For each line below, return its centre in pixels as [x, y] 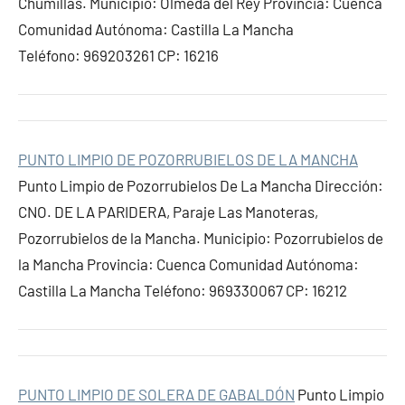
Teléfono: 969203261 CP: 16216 [118, 55]
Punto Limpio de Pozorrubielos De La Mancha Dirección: [201, 185]
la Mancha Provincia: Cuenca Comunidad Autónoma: [188, 264]
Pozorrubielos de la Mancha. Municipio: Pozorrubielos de [201, 238]
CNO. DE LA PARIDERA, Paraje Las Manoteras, [168, 212]
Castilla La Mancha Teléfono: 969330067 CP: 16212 [183, 290]
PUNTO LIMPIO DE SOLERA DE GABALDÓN [156, 394]
